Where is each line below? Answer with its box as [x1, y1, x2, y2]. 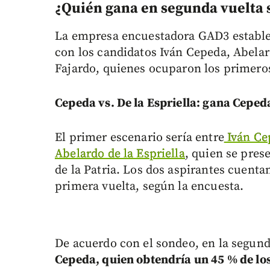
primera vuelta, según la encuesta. [55, 178, 244, 194]
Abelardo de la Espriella [55, 146, 185, 162]
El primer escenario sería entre [55, 130, 224, 145]
